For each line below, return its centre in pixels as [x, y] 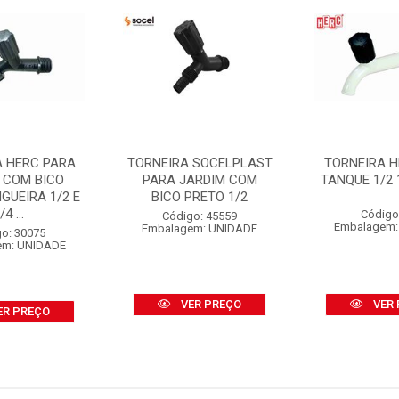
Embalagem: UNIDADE [200, 228]
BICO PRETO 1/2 [200, 197]
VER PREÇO [210, 304]
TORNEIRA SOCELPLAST [199, 163]
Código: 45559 [200, 216]
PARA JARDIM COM [199, 180]
